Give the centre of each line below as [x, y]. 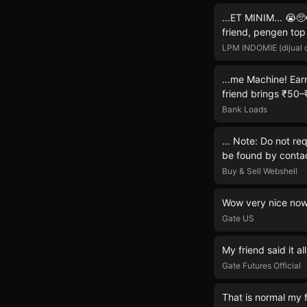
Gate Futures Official [261, 266]
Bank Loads [245, 109]
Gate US [238, 218]
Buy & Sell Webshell [260, 171]
